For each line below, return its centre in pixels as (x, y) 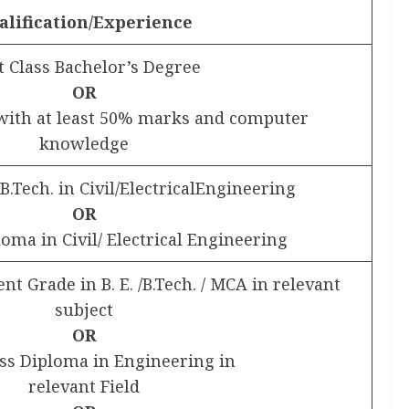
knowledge (84, 143)
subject (84, 309)
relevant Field (84, 386)
